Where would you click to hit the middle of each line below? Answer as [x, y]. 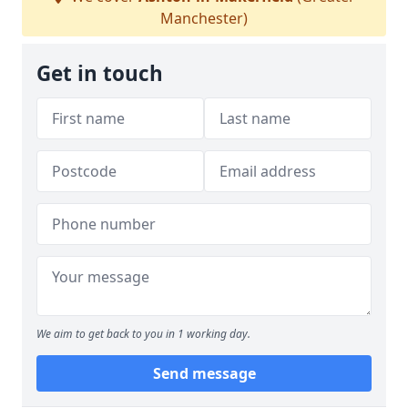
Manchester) [204, 18]
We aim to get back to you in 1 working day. [143, 334]
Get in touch [100, 73]
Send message [204, 373]
